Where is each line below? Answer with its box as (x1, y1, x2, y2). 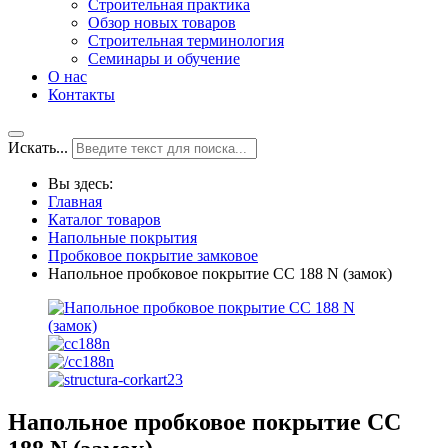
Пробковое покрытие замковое (48, 247, 258, 264)
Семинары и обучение (88, 50, 240, 67)
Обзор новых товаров (88, 14, 236, 31)
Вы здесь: (48, 175, 121, 192)
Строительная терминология (88, 32, 284, 49)
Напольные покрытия (48, 229, 197, 246)
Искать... (8, 139, 68, 156)
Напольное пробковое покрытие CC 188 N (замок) (48, 265, 392, 282)
